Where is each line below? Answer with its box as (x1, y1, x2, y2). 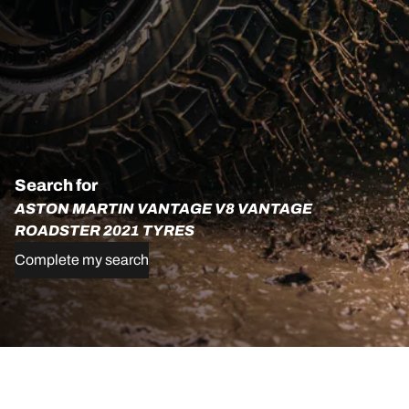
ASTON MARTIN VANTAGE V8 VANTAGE (15, 201, 312, 216)
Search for (15, 176, 98, 194)
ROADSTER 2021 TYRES (15, 223, 194, 238)
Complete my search (15, 252, 149, 267)
